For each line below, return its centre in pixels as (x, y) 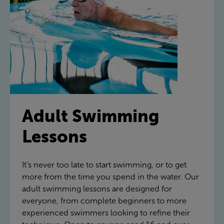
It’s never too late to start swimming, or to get (104, 164)
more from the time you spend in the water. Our (110, 176)
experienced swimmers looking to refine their (106, 212)
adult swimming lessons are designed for (97, 188)
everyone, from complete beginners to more (104, 200)
